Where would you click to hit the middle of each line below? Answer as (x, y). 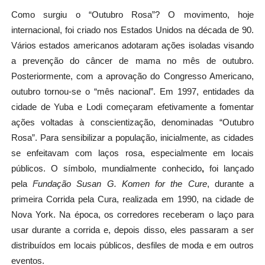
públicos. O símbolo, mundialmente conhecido (106, 168)
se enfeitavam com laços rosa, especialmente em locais (132, 153)
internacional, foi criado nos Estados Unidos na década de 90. (132, 30)
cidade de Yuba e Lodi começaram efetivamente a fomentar (132, 107)
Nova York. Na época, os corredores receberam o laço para (132, 214)
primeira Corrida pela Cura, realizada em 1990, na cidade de (132, 199)
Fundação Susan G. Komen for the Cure (120, 184)
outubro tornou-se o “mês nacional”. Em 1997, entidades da (132, 91)
